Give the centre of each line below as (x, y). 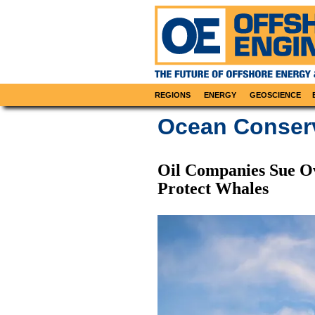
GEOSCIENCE (275, 95)
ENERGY (220, 95)
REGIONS (173, 95)
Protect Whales (213, 189)
